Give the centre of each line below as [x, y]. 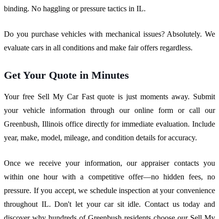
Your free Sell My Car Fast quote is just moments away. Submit [109, 96]
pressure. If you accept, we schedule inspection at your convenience [109, 190]
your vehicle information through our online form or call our [109, 110]
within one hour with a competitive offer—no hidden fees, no [109, 176]
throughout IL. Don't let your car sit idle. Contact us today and [109, 204]
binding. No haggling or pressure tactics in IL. [75, 8]
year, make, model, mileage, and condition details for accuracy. [100, 137]
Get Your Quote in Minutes [66, 75]
